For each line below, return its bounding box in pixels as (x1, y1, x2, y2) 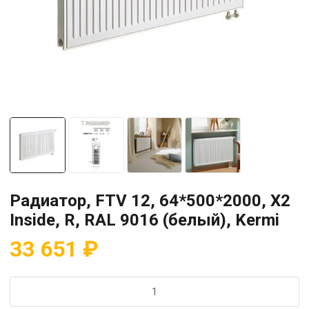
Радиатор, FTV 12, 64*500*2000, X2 (10, 190, 290, 210)
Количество (9, 277, 63, 289)
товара (9, 292, 41, 304)
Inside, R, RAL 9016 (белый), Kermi (10, 210, 279, 230)
